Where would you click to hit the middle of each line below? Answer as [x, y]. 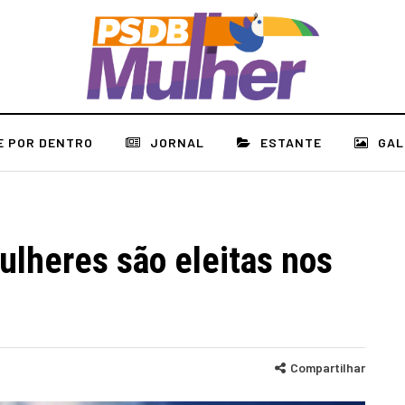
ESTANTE [291, 142]
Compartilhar [328, 367]
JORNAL [177, 142]
